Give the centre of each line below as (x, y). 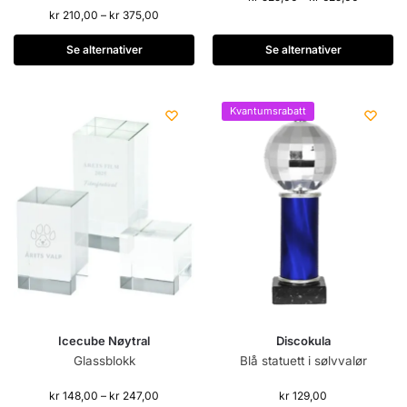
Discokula (303, 341)
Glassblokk (104, 361)
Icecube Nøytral (104, 341)
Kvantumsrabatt (268, 111)
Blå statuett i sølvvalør (303, 361)
